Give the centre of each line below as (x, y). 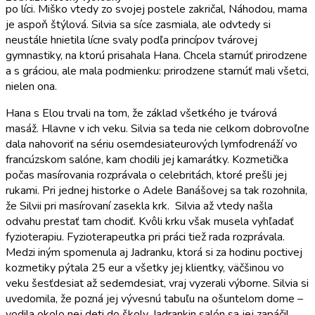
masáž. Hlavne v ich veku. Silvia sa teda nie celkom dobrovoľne (157, 128)
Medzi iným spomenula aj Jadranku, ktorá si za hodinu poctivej (154, 252)
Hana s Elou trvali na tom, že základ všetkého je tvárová (141, 113)
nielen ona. (31, 86)
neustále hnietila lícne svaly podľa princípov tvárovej (131, 40)
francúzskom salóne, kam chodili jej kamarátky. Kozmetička (147, 159)
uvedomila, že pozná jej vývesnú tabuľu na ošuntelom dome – (154, 298)
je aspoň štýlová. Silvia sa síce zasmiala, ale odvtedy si (138, 24)
